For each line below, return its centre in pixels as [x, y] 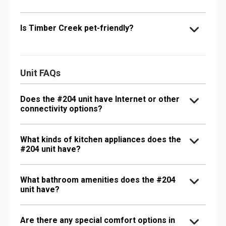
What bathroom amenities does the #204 [98, 180]
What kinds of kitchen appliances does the [101, 139]
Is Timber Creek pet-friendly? [77, 28]
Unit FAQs [40, 73]
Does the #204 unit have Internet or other [100, 99]
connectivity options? [61, 108]
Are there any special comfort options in [98, 220]
